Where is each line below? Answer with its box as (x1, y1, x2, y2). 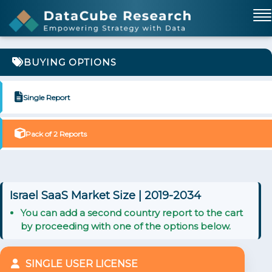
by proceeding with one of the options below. (21, 220, 231, 232)
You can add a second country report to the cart (21, 207, 243, 219)
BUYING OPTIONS (24, 56, 117, 68)
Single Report (23, 92, 70, 102)
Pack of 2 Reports (25, 129, 87, 138)
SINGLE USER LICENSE (25, 258, 138, 270)
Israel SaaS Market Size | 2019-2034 (10, 189, 201, 202)
